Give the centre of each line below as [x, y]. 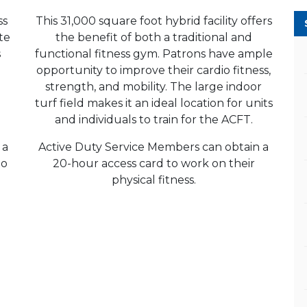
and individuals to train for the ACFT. [153, 119]
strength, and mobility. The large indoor [153, 86]
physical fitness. [153, 180]
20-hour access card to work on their [153, 163]
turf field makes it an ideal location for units [153, 103]
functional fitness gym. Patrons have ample [153, 53]
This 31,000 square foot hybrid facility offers [153, 21]
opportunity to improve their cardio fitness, [153, 70]
